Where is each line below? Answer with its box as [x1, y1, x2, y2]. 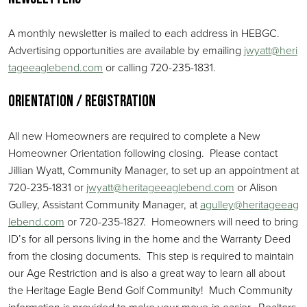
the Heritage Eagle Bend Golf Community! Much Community [8, 282, 293, 297]
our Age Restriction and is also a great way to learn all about [8, 265, 285, 280]
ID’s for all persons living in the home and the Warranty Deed [8, 231, 291, 246]
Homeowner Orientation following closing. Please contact [8, 145, 278, 160]
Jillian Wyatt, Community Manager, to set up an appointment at [8, 162, 299, 177]
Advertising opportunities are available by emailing [8, 42, 244, 58]
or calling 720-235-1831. [103, 60, 216, 75]
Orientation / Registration [8, 92, 156, 111]
